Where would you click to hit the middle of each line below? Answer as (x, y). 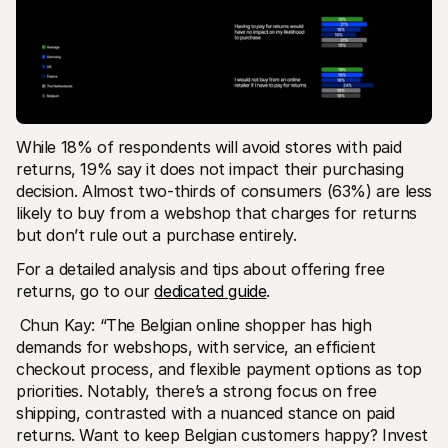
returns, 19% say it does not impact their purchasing (210, 168)
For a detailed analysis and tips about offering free (200, 268)
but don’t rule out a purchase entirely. (159, 234)
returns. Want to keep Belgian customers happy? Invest (222, 434)
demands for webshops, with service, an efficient (196, 346)
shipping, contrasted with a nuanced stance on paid (206, 412)
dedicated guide (210, 290)
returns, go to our (85, 290)
